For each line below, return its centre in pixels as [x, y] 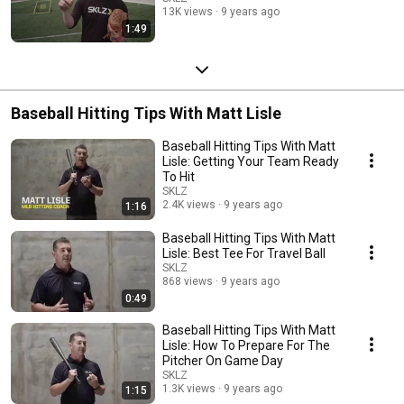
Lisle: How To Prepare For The [246, 345]
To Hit [179, 176]
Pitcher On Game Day [223, 360]
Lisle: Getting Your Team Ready [251, 161]
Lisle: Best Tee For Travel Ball [244, 253]
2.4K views [189, 204]
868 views [188, 281]
